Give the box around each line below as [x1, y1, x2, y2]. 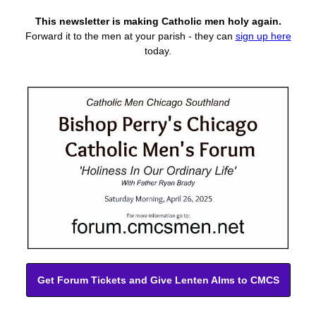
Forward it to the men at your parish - [25, 30, 195, 42]
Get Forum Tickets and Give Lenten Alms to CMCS [37, 274, 279, 286]
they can [194, 30, 236, 42]
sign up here [235, 30, 291, 42]
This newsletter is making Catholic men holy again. [35, 16, 281, 27]
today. [145, 45, 171, 56]
